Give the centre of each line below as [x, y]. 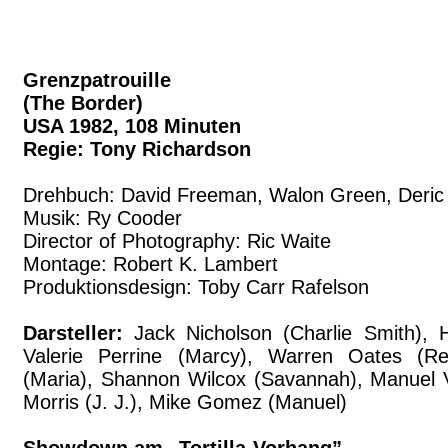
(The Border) [83, 103]
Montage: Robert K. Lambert [150, 264]
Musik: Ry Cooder [102, 218]
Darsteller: [79, 333]
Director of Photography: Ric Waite [177, 241]
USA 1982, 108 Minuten [132, 126]
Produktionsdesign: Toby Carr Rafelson [196, 287]
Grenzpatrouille [97, 80]
